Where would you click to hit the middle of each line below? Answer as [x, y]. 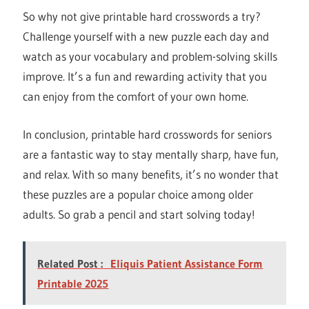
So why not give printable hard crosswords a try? [142, 17]
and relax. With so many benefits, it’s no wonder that [151, 174]
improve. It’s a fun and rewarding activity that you [145, 77]
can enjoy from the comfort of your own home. [136, 97]
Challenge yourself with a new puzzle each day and [146, 37]
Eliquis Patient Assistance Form [187, 264]
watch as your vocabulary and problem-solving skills [150, 57]
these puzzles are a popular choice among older [138, 194]
